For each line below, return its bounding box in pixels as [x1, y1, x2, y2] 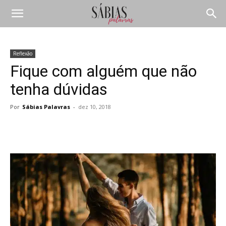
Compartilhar [35, 126, 75, 134]
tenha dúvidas [10, 80, 107, 99]
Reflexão [13, 50, 32, 57]
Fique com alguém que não [10, 62, 197, 81]
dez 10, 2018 [78, 103, 111, 110]
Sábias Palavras [22, 103, 70, 110]
